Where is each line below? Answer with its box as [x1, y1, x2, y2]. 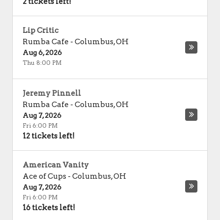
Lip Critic [23, 26, 58, 35]
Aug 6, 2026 [23, 49, 62, 56]
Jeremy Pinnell [23, 89, 81, 98]
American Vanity [23, 161, 89, 169]
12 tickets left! [23, 132, 75, 140]
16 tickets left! [23, 203, 75, 212]
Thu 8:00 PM [23, 59, 62, 66]
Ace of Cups [23, 172, 66, 181]
